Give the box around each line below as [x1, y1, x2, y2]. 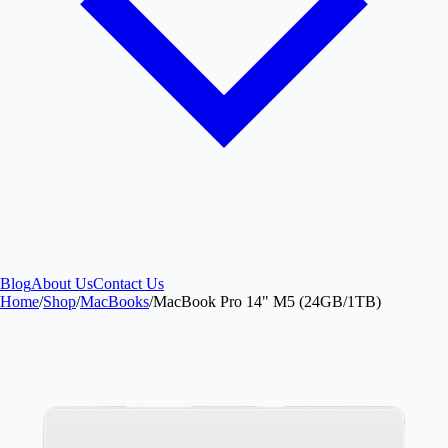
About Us [31, 274, 93, 292]
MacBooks [80, 292, 149, 310]
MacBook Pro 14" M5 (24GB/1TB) [153, 292, 381, 310]
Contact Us [93, 274, 164, 292]
